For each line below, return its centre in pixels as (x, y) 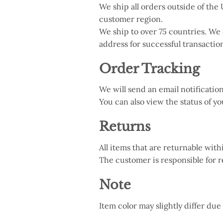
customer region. (131, 19)
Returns (125, 127)
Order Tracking (149, 68)
